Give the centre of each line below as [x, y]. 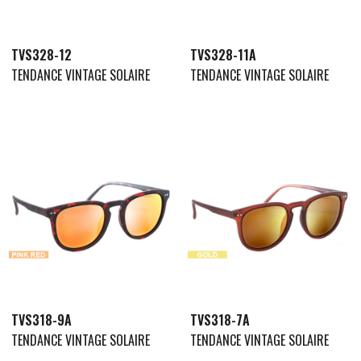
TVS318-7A [220, 320]
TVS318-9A [41, 320]
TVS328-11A [223, 54]
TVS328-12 [41, 54]
